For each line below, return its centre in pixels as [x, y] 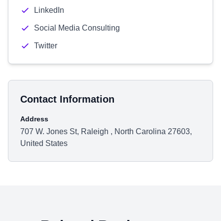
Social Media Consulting [77, 28]
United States [44, 143]
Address [34, 119]
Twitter [46, 46]
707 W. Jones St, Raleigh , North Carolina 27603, [106, 131]
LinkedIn [49, 10]
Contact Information [67, 99]
